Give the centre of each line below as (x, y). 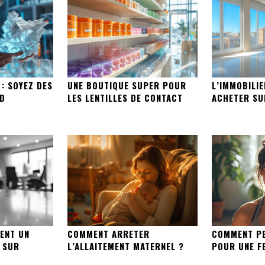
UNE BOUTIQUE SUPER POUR (127, 85)
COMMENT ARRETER (109, 233)
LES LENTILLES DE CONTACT (125, 98)
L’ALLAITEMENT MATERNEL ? (126, 246)
